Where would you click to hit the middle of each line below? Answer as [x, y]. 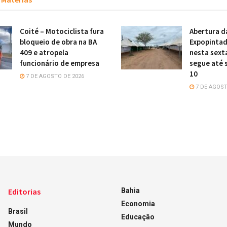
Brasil [18, 211]
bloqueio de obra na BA [58, 42]
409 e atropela [44, 52]
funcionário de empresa [60, 63]
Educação [138, 217]
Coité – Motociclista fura [62, 31]
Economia [138, 204]
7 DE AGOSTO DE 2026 [54, 76]
